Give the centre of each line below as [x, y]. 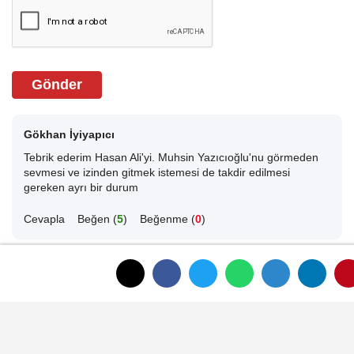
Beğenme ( [168, 219]
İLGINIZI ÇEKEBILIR [91, 336]
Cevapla [44, 219]
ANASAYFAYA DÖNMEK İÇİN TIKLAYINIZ [169, 276]
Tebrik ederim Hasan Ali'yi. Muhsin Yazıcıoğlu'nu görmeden [171, 158]
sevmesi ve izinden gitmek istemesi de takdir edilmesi [157, 173]
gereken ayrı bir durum [81, 188]
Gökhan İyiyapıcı [69, 135]
